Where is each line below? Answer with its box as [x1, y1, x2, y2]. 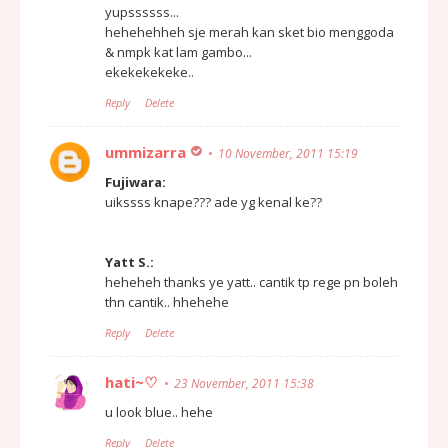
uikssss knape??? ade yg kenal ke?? [105, 192, 322, 211]
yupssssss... [105, 2, 179, 21]
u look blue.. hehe [105, 402, 213, 421]
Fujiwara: [105, 172, 166, 191]
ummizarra [105, 141, 186, 162]
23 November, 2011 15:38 [174, 374, 314, 392]
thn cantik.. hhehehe [105, 292, 229, 311]
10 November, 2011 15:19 [218, 144, 358, 162]
